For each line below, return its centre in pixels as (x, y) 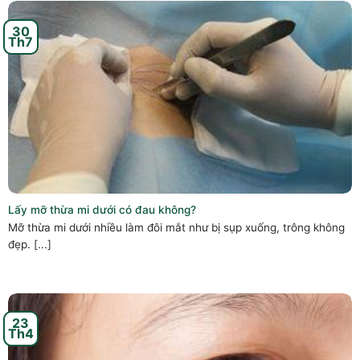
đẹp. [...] (30, 244)
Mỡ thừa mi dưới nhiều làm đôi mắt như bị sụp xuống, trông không (176, 227)
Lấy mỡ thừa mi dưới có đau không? (102, 209)
